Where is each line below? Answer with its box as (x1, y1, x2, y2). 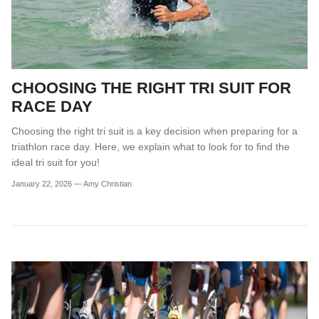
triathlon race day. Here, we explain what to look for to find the (11, 140, 290, 152)
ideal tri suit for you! (11, 156, 100, 168)
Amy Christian (83, 179, 132, 189)
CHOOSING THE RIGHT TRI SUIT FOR (11, 78, 291, 97)
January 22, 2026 (11, 179, 72, 189)
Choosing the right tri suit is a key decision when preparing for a (11, 125, 298, 137)
